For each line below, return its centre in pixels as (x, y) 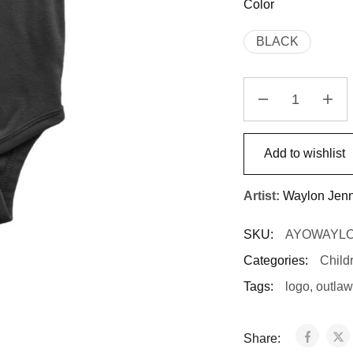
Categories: (275, 260)
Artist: (261, 195)
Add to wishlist (304, 154)
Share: (263, 338)
